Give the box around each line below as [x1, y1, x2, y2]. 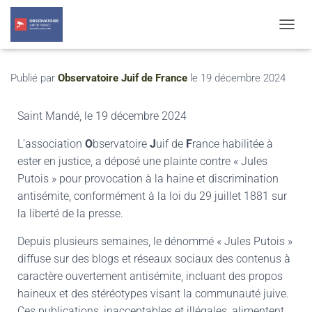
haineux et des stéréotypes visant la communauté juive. [17, 286, 289, 300]
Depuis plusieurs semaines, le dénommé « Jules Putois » [17, 234, 292, 248]
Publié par [10, 71, 58, 84]
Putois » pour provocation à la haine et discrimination [17, 171, 279, 185]
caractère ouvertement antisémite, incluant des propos [17, 269, 283, 283]
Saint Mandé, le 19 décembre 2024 [17, 109, 187, 123]
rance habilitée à [192, 136, 273, 150]
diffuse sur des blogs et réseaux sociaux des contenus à [17, 251, 290, 265]
